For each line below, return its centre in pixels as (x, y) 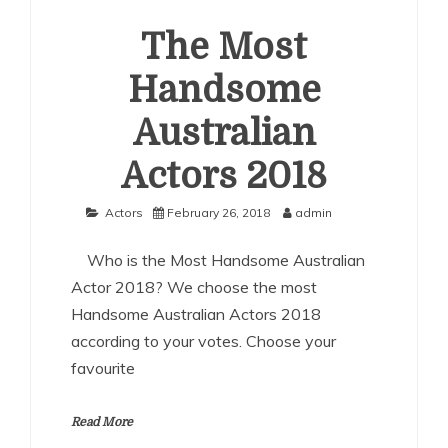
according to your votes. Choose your (203, 341)
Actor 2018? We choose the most (194, 287)
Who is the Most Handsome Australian (218, 260)
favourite (103, 368)
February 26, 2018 (218, 212)
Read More (102, 422)
